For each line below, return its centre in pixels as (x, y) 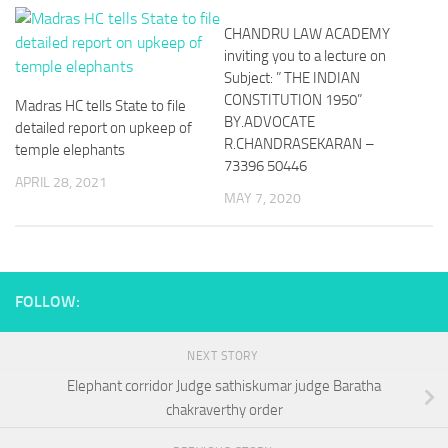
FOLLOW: (47, 302)
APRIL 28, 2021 (61, 182)
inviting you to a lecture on (305, 56)
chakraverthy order (224, 409)
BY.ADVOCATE (269, 122)
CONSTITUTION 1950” (293, 100)
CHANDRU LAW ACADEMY (307, 34)
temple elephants (70, 150)
